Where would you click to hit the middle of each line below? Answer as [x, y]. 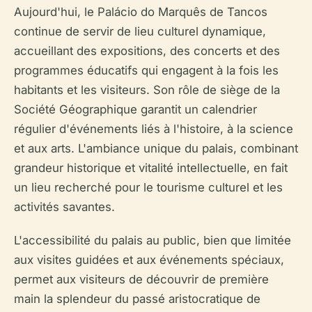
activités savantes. [64, 207]
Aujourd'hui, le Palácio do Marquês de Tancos [141, 12]
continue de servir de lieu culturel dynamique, [140, 31]
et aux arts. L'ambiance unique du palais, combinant [156, 148]
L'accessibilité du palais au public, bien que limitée [153, 240]
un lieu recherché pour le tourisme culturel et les [148, 187]
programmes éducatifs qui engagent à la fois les [146, 70]
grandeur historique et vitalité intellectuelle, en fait [151, 168]
